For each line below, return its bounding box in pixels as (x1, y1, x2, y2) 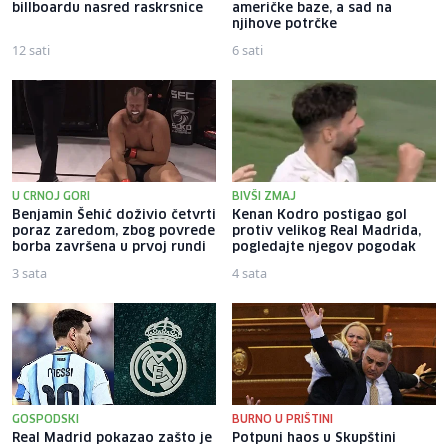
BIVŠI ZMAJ (232, 190, 296, 202)
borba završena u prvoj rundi (12, 240, 206, 254)
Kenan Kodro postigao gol (232, 208, 407, 222)
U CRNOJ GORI (12, 190, 90, 202)
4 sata (232, 263, 267, 282)
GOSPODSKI (12, 413, 79, 425)
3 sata (12, 263, 47, 282)
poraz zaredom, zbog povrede (12, 224, 215, 238)
